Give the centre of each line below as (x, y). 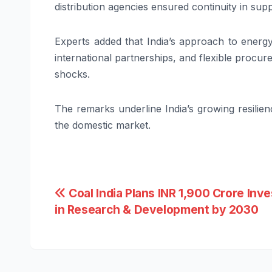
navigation (102, 222)
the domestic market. (103, 125)
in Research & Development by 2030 (157, 209)
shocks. (72, 74)
